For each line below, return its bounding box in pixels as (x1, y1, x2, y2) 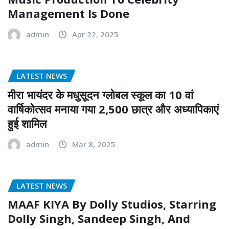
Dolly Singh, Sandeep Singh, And (8, 211, 190, 226)
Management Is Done (8, 6, 129, 21)
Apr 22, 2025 (72, 29, 119, 40)
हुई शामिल (8, 115, 47, 131)
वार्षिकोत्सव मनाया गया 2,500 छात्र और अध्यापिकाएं (8, 101, 219, 117)
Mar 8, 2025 (72, 139, 116, 149)
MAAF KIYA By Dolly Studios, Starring (8, 196, 216, 212)
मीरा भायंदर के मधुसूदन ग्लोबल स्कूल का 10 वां (8, 86, 193, 102)
